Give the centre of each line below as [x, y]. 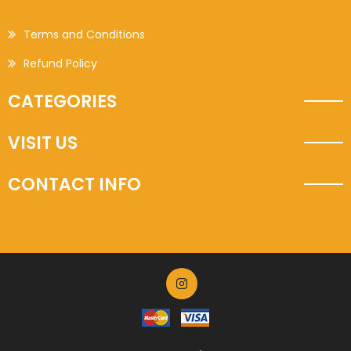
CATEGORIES [62, 101]
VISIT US [43, 143]
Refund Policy [60, 63]
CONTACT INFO [74, 185]
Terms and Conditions [84, 34]
